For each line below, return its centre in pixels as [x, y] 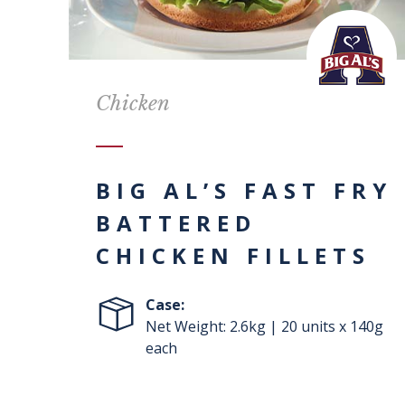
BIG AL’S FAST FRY [245, 191]
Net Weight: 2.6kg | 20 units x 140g [265, 327]
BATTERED [177, 223]
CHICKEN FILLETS [234, 256]
